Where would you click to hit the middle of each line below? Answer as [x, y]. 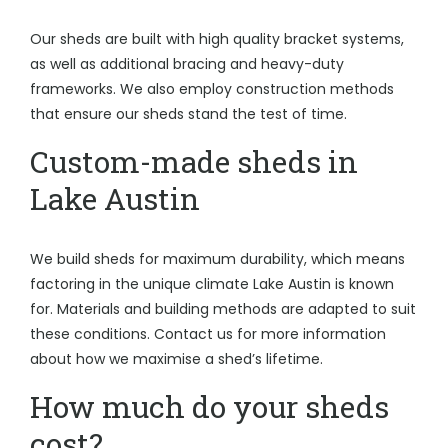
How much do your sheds [209, 406]
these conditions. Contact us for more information [208, 334]
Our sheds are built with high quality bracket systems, [217, 39]
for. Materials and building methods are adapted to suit [223, 309]
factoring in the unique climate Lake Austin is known [212, 284]
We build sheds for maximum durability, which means [217, 259]
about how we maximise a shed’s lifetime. [176, 359]
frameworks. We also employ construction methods [212, 89]
